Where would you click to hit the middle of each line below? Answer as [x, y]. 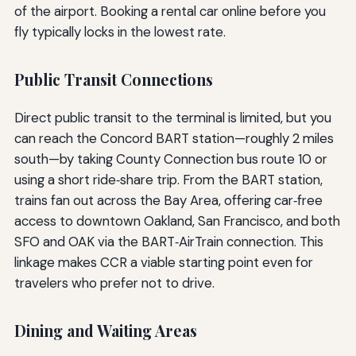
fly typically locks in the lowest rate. [120, 31]
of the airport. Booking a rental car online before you [170, 11]
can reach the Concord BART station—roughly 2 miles [174, 139]
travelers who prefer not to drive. [114, 283]
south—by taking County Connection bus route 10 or [170, 159]
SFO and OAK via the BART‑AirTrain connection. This [168, 242]
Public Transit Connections [113, 79]
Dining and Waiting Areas [105, 331]
